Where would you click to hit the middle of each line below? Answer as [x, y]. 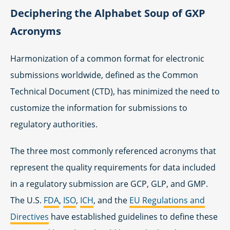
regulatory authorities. [54, 124]
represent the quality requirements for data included [113, 167]
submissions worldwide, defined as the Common [104, 75]
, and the [111, 200]
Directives [30, 217]
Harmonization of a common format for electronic [107, 59]
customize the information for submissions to [99, 108]
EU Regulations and [167, 200]
